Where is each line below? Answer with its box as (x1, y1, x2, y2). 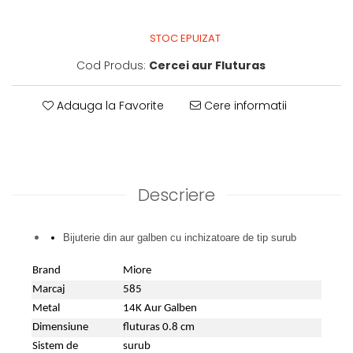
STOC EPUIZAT (147, 31, 221, 46)
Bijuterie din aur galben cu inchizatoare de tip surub (63, 232, 296, 244)
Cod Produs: (76, 58, 146, 74)
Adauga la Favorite (54, 98, 164, 114)
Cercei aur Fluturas (148, 58, 266, 74)
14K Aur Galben (123, 303, 197, 315)
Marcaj (32, 284, 65, 296)
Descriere (138, 184, 215, 207)
